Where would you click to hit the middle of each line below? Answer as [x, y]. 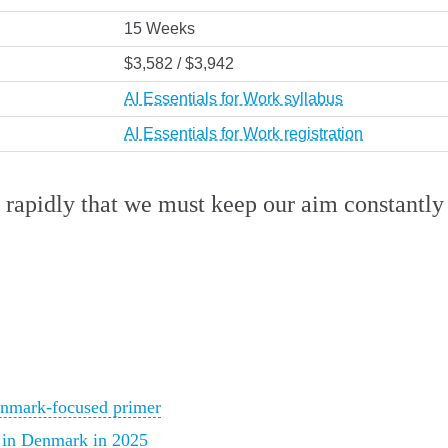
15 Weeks [159, 28]
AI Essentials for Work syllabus [233, 98]
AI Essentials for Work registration [243, 133]
